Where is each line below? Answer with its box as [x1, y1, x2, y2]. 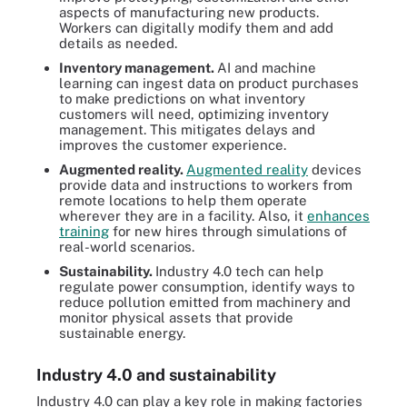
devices [308, 162, 362, 177]
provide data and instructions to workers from [59, 177, 352, 193]
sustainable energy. [59, 325, 185, 341]
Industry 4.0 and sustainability [36, 365, 276, 384]
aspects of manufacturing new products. [59, 5, 319, 20]
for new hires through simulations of [109, 223, 347, 239]
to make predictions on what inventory [59, 91, 305, 106]
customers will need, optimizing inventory [59, 106, 329, 122]
